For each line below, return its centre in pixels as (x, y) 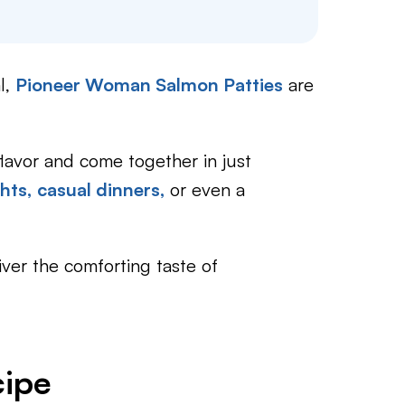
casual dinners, (101, 189)
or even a (205, 189)
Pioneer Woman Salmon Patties (149, 85)
